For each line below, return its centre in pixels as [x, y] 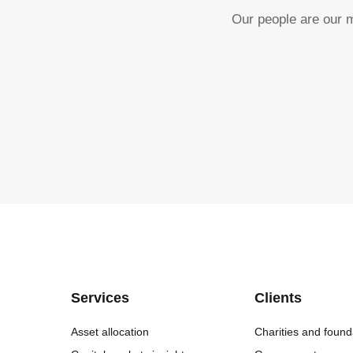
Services [100, 298]
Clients [278, 298]
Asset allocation [110, 332]
